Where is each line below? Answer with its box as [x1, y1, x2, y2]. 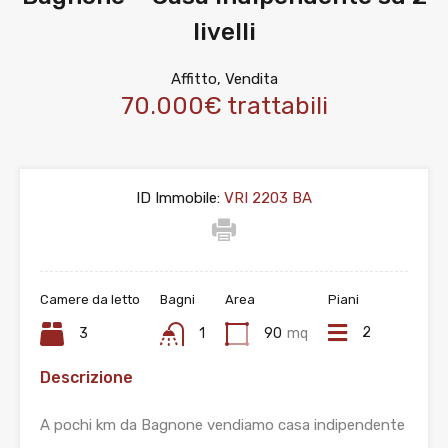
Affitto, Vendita [170, 70, 278, 89]
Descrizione [40, 368, 133, 388]
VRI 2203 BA [220, 189, 312, 208]
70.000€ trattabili [120, 92, 328, 121]
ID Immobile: [136, 189, 220, 208]
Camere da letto [40, 292, 140, 308]
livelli [192, 18, 256, 47]
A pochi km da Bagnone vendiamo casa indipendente [40, 416, 405, 435]
